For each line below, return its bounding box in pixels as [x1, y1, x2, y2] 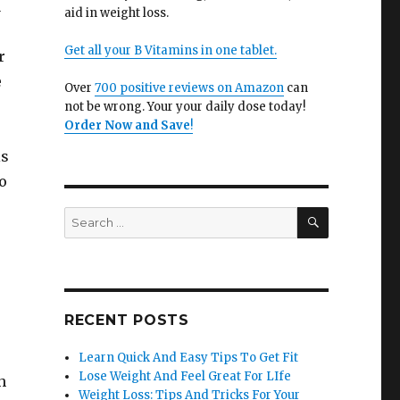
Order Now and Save [63, 118, 190, 133]
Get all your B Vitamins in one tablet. [63, 43, 277, 58]
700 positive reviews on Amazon [94, 80, 284, 96]
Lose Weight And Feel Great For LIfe [79, 369, 292, 384]
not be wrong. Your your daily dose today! [63, 99, 305, 114]
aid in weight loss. [63, 5, 169, 21]
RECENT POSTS [63, 312, 189, 329]
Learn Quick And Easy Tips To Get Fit [79, 350, 299, 365]
